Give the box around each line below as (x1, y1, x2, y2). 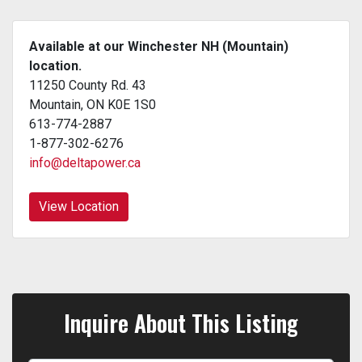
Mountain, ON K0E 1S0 (29, 96, 156, 112)
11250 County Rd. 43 (29, 77, 146, 93)
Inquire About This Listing (64, 305, 298, 339)
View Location (39, 198, 119, 214)
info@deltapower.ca (29, 154, 141, 170)
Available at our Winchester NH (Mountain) (29, 38, 288, 54)
